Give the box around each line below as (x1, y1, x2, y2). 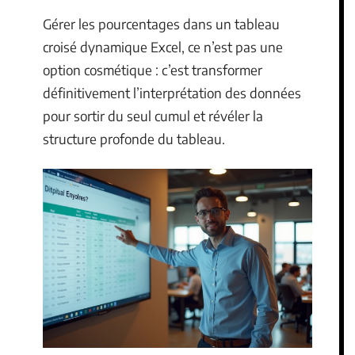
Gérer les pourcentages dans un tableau (43, 15, 280, 32)
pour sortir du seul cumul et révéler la (43, 107, 263, 124)
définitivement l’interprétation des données (43, 84, 301, 101)
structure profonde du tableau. (43, 130, 225, 147)
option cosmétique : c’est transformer (43, 61, 262, 78)
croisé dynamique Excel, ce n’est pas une (43, 38, 283, 55)
